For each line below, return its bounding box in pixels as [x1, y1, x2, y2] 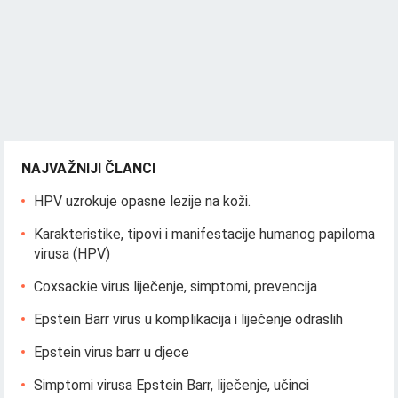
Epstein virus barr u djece [34, 343, 190, 361]
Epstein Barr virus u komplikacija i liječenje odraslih [34, 310, 344, 328]
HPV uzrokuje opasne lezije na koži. [34, 192, 251, 210]
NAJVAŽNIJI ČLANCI [21, 159, 156, 177]
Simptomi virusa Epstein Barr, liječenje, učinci [34, 376, 310, 394]
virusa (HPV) [34, 244, 111, 262]
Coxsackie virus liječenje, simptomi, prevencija [34, 277, 318, 295]
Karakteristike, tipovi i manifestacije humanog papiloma [34, 225, 376, 243]
